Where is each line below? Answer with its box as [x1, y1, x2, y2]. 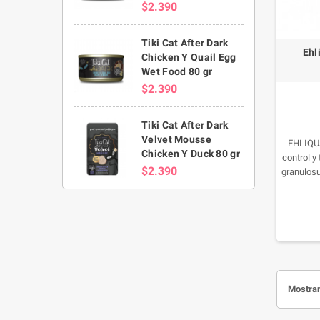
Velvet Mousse [141, 133, 211, 145]
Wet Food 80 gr [141, 65, 213, 77]
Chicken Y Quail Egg [141, 51, 236, 63]
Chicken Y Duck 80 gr [141, 147, 240, 159]
